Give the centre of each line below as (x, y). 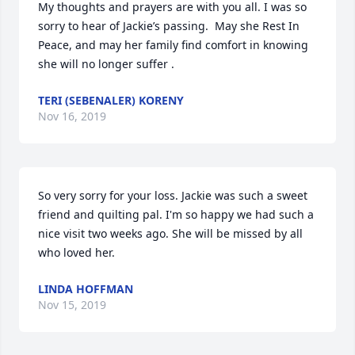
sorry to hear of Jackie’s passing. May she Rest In (169, 26)
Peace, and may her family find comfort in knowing (173, 45)
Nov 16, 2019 (72, 116)
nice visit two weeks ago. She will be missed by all (170, 233)
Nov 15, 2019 (72, 305)
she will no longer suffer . (106, 64)
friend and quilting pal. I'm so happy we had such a (176, 214)
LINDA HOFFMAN (86, 289)
